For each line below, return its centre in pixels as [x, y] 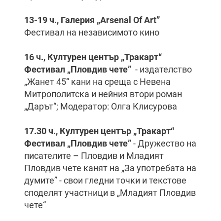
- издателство [162, 69]
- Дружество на [164, 143]
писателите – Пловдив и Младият [94, 156]
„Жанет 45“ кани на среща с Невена [97, 82]
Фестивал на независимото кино [92, 32]
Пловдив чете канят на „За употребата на [110, 168]
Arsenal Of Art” [130, 20]
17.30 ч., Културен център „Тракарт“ [99, 131]
